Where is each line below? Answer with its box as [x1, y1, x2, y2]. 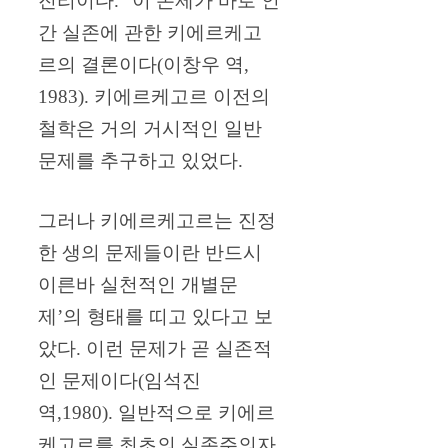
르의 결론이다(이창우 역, [38, 53, 249, 75]
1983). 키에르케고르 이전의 [38, 85, 270, 107]
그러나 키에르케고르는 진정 [38, 210, 276, 232]
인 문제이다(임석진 [38, 370, 201, 392]
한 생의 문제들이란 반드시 [38, 242, 262, 264]
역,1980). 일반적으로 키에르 [38, 402, 275, 424]
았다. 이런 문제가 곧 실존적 [38, 338, 272, 360]
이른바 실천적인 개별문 [38, 274, 238, 296]
